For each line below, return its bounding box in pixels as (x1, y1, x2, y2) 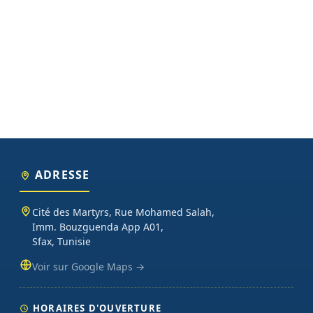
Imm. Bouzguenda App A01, (32, 220, 163, 234)
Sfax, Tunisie (32, 235, 91, 249)
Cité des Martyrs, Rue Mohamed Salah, (32, 205, 214, 219)
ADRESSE (35, 167, 90, 183)
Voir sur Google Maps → (32, 260, 145, 274)
